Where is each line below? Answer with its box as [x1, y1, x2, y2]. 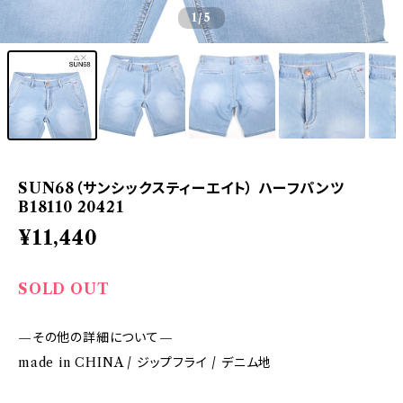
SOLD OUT [18, 280, 110, 298]
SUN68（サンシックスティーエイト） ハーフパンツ [18, 179, 345, 197]
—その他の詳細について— [18, 329, 174, 345]
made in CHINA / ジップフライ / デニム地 [18, 354, 273, 371]
